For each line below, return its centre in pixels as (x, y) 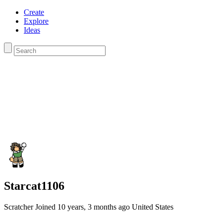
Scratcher (20, 207)
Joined (46, 207)
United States (153, 207)
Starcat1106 (34, 186)
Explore (36, 21)
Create (34, 12)
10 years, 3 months (87, 207)
